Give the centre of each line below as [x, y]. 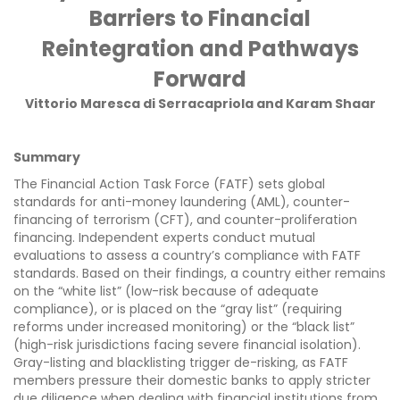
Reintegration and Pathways [200, 49]
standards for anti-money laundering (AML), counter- [182, 202]
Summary [48, 158]
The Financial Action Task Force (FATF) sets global [169, 184]
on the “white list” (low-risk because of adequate [166, 292]
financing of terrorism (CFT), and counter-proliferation [185, 220]
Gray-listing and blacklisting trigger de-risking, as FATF [181, 363]
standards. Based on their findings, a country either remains [200, 274]
